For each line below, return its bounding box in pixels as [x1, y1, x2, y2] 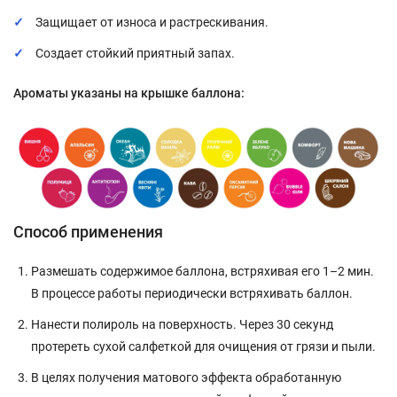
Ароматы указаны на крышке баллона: [13, 86, 245, 101]
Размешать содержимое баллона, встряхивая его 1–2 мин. [31, 264, 374, 279]
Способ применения [13, 222, 163, 242]
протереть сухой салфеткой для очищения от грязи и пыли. [31, 339, 376, 354]
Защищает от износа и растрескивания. [35, 15, 269, 30]
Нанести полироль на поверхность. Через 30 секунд [31, 317, 333, 332]
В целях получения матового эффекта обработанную [31, 370, 341, 385]
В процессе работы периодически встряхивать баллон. [31, 286, 353, 301]
